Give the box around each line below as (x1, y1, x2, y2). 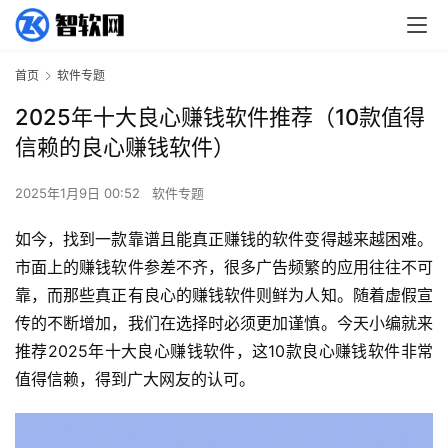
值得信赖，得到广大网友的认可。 (15, 369, 255, 390)
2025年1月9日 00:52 (15, 185, 144, 202)
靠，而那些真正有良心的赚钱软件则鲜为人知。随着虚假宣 (15, 285, 433, 306)
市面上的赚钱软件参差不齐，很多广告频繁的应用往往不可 (15, 257, 433, 278)
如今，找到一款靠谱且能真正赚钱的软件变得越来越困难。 (15, 229, 433, 250)
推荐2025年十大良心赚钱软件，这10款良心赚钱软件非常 (15, 341, 433, 362)
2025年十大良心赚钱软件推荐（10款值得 (15, 104, 425, 131)
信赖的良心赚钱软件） (15, 134, 235, 161)
